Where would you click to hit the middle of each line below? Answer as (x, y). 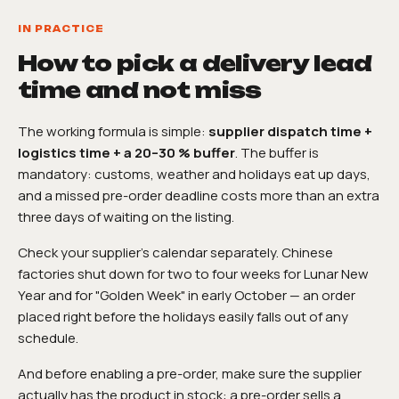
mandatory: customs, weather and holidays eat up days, (194, 174)
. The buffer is (277, 152)
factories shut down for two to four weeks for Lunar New (193, 273)
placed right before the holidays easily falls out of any (183, 316)
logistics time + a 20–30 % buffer (126, 152)
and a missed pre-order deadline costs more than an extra (199, 195)
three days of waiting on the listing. (126, 216)
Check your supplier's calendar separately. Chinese (175, 252)
